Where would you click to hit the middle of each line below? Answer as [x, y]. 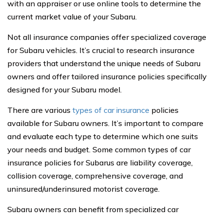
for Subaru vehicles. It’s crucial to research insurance [101, 50]
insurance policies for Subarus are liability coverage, [100, 163]
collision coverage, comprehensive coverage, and [95, 176]
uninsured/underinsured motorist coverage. [83, 189]
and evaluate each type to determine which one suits [103, 136]
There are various [40, 110]
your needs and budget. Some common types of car [99, 149]
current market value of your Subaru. [72, 17]
